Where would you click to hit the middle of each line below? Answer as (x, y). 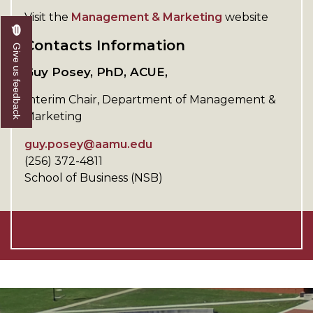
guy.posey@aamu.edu (88, 145)
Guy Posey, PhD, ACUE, (96, 72)
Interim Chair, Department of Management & (150, 100)
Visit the (48, 17)
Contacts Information (105, 46)
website (245, 17)
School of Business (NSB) (94, 178)
